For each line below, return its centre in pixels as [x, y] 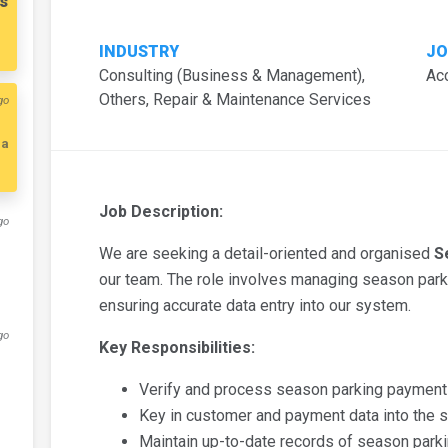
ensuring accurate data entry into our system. [254, 306]
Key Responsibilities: [176, 348]
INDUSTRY [138, 52]
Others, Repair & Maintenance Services [234, 100]
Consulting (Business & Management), [231, 76]
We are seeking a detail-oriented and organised [266, 254]
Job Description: [160, 212]
